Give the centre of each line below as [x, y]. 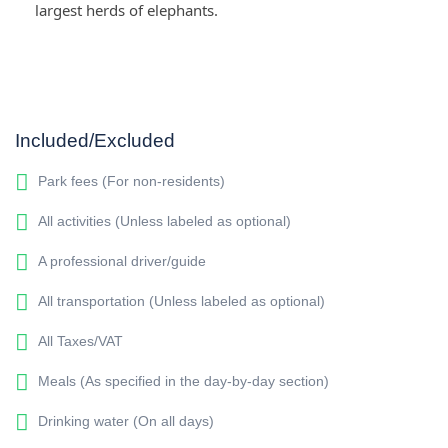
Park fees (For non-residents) [129, 181]
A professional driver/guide [120, 261]
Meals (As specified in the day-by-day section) [181, 381]
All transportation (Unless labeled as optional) [179, 301]
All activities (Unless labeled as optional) [162, 221]
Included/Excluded [95, 140]
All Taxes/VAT [78, 341]
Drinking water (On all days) [124, 421]
